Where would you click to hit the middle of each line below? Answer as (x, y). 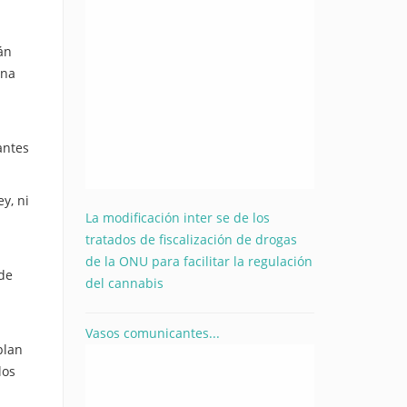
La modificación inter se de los (177, 217)
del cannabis (124, 283)
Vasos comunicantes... (152, 333)
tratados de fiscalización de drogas (191, 239)
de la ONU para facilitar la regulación (199, 261)
